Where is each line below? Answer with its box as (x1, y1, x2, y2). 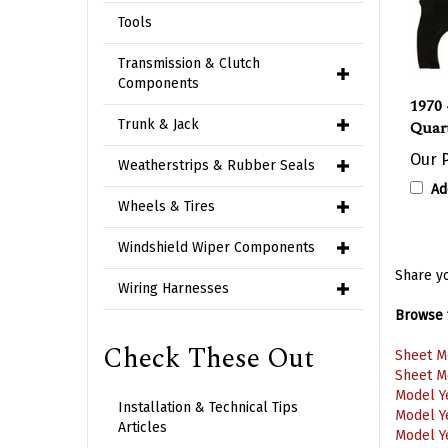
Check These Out (103, 338, 314, 380)
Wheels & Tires (118, 198, 215, 215)
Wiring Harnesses (118, 280, 229, 297)
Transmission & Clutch (118, 55, 260, 72)
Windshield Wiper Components (118, 239, 315, 256)
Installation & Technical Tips (118, 399, 298, 416)
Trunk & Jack (118, 116, 199, 133)
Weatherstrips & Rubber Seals (118, 157, 315, 174)
